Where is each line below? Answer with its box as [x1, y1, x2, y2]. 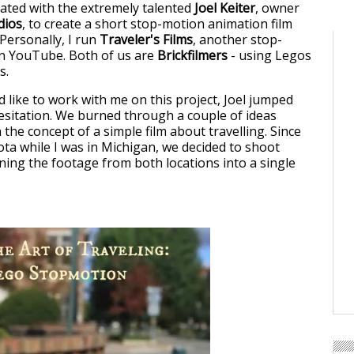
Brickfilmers [157, 47, 228, 65]
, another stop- [193, 31, 282, 49]
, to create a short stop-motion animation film [22, 15, 292, 33]
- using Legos [228, 47, 311, 65]
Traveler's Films [100, 31, 193, 49]
